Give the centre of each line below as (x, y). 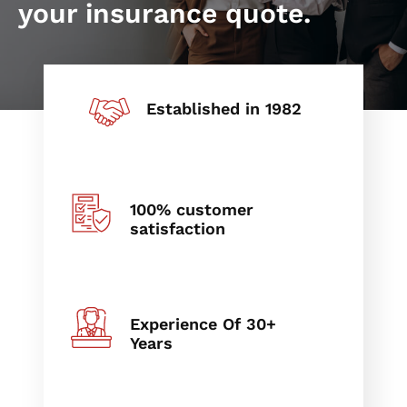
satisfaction (177, 228)
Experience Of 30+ (203, 323)
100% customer (191, 209)
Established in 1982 (224, 108)
